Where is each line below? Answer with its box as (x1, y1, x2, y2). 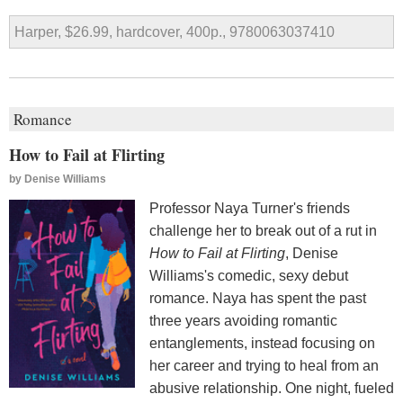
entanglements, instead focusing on (149, 335, 375, 351)
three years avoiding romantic (149, 312, 337, 328)
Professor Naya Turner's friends (149, 200, 350, 216)
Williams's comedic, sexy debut (149, 267, 348, 283)
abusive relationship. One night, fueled (149, 380, 394, 396)
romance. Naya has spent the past (149, 290, 366, 306)
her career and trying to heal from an (149, 357, 379, 373)
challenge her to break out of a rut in (149, 222, 377, 238)
